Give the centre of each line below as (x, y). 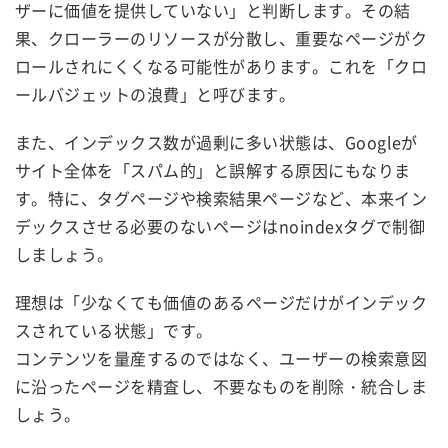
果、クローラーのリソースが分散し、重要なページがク (221, 37)
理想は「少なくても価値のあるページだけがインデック (221, 301)
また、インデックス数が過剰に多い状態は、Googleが (216, 141)
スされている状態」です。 (114, 329)
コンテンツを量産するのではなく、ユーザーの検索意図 (221, 357)
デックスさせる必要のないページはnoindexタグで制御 (220, 225)
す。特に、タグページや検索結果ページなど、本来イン (221, 197)
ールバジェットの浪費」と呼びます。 (155, 93)
